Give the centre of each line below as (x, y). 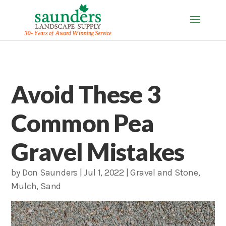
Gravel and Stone (164, 173)
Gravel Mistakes (98, 152)
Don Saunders (50, 173)
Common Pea (82, 123)
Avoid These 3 (86, 94)
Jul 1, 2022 (104, 173)
